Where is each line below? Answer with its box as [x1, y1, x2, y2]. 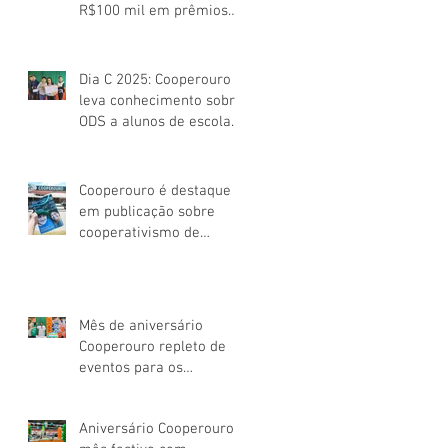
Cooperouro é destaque [79, 181, 231, 200]
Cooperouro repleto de [79, 337, 226, 356]
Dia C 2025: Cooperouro [79, 70, 231, 89]
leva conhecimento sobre [79, 91, 243, 110]
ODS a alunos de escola [79, 112, 231, 131]
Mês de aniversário [79, 316, 203, 335]
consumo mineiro [79, 244, 193, 263]
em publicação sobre [79, 202, 215, 221]
